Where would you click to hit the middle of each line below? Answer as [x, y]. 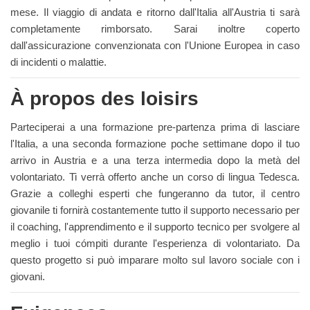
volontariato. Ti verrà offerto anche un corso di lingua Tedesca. [155, 177]
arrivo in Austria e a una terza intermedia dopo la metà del [155, 160]
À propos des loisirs [104, 99]
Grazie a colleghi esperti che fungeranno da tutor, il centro [155, 193]
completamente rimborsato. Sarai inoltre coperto [155, 29]
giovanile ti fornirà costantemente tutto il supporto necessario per [155, 210]
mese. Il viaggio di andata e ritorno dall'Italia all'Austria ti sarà [155, 12]
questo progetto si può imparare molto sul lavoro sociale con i [155, 260]
